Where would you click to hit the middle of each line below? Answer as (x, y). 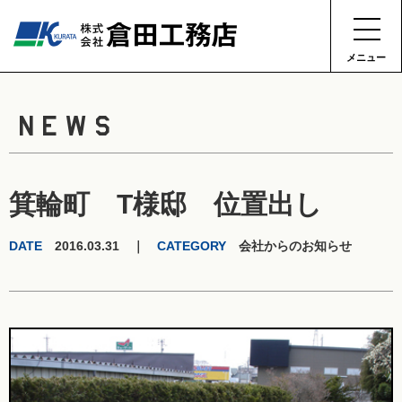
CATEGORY (192, 246)
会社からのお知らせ (289, 246)
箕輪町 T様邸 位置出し (166, 204)
